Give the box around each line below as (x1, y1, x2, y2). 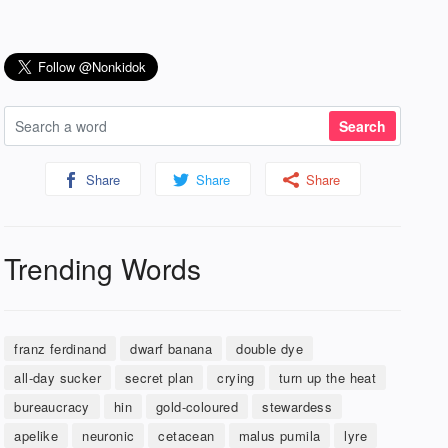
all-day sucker (14, 368, 101, 387)
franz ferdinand (14, 339, 107, 358)
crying (217, 368, 255, 387)
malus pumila (238, 426, 321, 445)
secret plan (124, 368, 194, 387)
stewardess (262, 397, 333, 416)
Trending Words (4, 248, 202, 288)
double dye (236, 339, 304, 358)
